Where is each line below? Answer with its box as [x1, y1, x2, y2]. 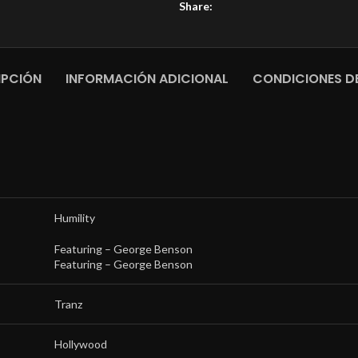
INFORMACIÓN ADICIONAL [65, 70, 229, 88]
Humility [54, 211, 95, 225]
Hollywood [54, 337, 107, 351]
